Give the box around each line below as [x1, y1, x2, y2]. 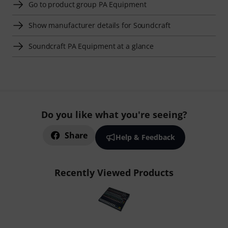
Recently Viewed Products [54, 166, 174, 179]
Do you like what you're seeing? [41, 108, 187, 121]
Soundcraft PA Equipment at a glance [28, 41, 154, 51]
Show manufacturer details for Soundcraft [28, 20, 170, 30]
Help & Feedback [115, 132, 175, 142]
